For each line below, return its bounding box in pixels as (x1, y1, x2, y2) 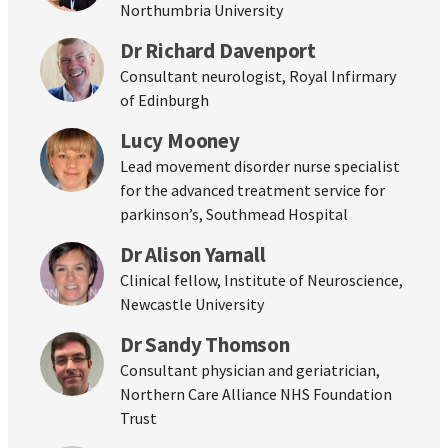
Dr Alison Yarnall (120, 240, 266, 268)
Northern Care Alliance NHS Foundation (120, 383, 392, 404)
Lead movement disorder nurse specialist (120, 155, 400, 176)
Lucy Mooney (120, 126, 240, 154)
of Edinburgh (120, 89, 209, 110)
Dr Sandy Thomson (120, 330, 290, 358)
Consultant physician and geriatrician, (120, 359, 380, 380)
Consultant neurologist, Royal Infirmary (120, 65, 396, 86)
